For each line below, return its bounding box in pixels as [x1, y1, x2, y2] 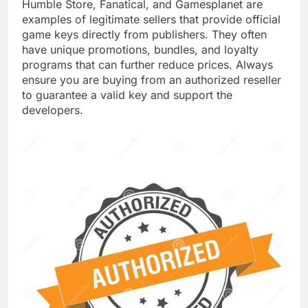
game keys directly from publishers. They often [22, 27, 267, 41]
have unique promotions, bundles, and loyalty [22, 42, 258, 56]
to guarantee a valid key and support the [22, 87, 232, 102]
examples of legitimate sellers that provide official [22, 12, 280, 26]
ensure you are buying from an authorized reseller [22, 72, 281, 87]
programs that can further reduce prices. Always [22, 57, 273, 71]
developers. [22, 102, 83, 117]
